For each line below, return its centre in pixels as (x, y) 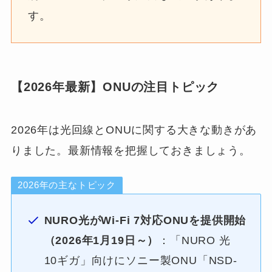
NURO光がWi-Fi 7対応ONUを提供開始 (145, 221)
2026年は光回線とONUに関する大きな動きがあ (134, 130)
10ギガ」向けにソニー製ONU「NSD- (141, 261)
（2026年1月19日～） (101, 241)
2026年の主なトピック (67, 185)
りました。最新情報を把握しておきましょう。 (131, 150)
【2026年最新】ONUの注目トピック (115, 87)
